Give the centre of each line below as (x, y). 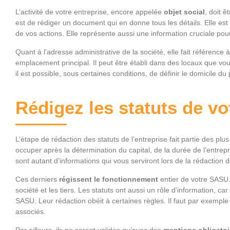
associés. (31, 211)
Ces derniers (36, 179)
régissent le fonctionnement (109, 179)
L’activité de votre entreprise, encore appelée (90, 12)
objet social (184, 12)
